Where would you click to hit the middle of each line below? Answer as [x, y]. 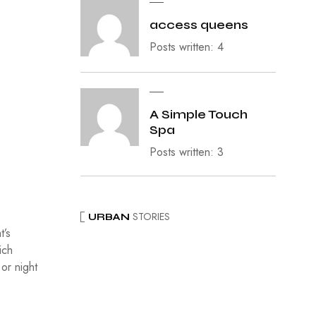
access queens [199, 25]
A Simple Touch [198, 115]
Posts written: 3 [186, 152]
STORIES [150, 216]
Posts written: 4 [186, 47]
